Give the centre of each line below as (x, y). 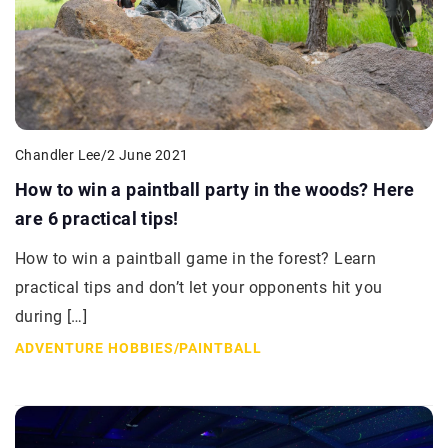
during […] (51, 316)
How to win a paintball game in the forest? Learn (196, 258)
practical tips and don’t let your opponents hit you (199, 287)
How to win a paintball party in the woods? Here (215, 189)
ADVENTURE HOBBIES (94, 347)
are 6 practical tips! (97, 218)
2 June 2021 (148, 155)
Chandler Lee (58, 154)
